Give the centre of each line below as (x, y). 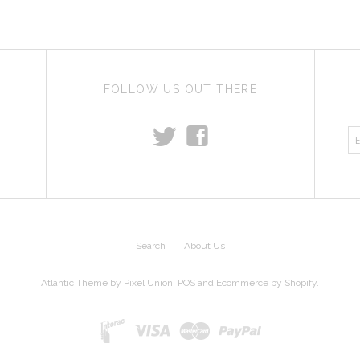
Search (150, 245)
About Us (204, 245)
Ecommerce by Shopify (266, 282)
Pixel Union (148, 282)
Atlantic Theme (74, 282)
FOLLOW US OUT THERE (180, 89)
